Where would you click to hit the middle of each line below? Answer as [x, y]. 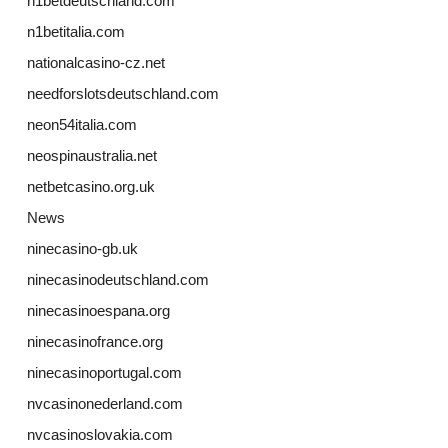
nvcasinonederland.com [104, 404]
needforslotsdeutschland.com [122, 94]
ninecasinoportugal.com [104, 373]
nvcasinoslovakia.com [99, 435]
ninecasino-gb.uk [82, 249]
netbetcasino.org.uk [90, 187]
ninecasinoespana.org [98, 311]
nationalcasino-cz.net [95, 63]
